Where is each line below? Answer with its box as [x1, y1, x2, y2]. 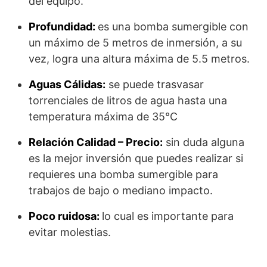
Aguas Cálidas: [29, 78, 105, 91]
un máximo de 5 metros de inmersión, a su [29, 36, 242, 49]
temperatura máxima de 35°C [29, 110, 184, 123]
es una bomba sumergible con [98, 20, 249, 33]
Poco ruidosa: [29, 210, 102, 223]
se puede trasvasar [105, 78, 204, 91]
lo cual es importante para [102, 210, 234, 223]
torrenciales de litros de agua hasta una [29, 94, 227, 107]
